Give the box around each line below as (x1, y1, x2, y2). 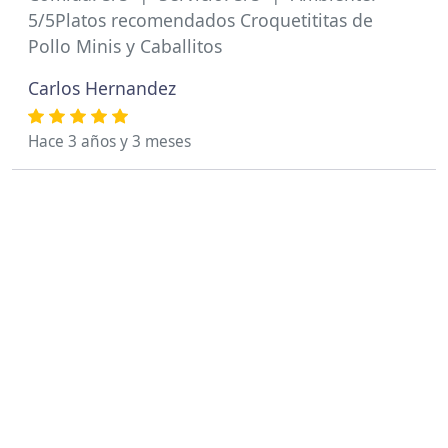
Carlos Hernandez (28, 76, 176, 100)
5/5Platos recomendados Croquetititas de (28, 8, 373, 32)
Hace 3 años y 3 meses (28, 131, 191, 152)
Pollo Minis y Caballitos (28, 34, 222, 58)
